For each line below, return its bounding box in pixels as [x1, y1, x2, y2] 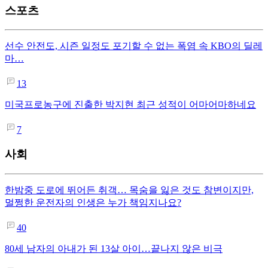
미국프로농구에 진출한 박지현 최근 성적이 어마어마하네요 [5, 99, 256, 110]
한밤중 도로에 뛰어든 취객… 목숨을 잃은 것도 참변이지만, [5, 184, 254, 195]
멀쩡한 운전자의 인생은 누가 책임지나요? [5, 197, 181, 208]
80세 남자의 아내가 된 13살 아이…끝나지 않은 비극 [5, 243, 223, 254]
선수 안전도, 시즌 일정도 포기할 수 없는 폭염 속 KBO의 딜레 [5, 41, 263, 51]
